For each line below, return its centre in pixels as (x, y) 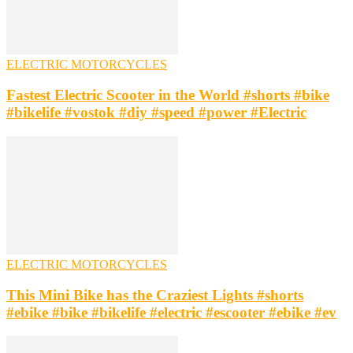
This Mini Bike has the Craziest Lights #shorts (155, 295)
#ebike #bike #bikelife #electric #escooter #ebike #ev (171, 312)
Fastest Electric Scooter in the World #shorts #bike (168, 95)
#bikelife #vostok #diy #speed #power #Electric (156, 113)
